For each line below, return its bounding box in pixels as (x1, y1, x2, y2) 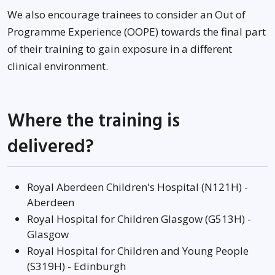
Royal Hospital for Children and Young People (27, 244, 249, 258)
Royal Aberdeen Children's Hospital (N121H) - (27, 180, 248, 194)
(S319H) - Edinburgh (27, 259, 126, 273)
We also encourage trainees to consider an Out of (7, 7, 246, 21)
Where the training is (7, 109, 180, 134)
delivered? (7, 134, 94, 160)
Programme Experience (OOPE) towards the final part (7, 25, 266, 39)
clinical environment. (7, 59, 108, 73)
